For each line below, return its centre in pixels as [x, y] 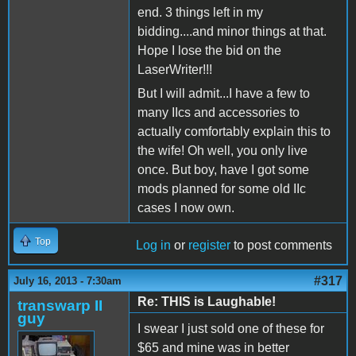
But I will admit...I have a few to [224, 93]
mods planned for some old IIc [222, 188]
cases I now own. [186, 207]
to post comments [281, 245]
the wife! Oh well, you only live [222, 150]
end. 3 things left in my [200, 12]
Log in [153, 245]
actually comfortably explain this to [234, 131]
